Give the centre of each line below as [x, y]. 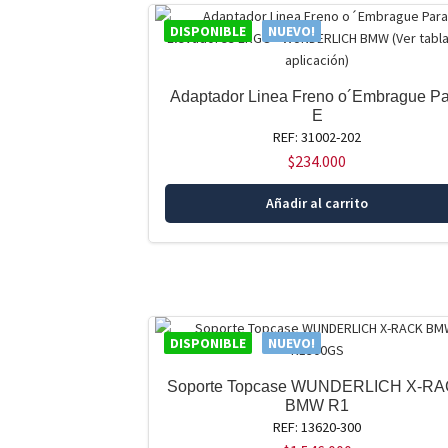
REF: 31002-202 [317, 136]
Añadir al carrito [317, 203]
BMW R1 [317, 406]
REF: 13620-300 [317, 427]
